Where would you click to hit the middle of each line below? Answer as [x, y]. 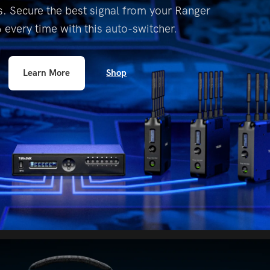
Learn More [47, 73]
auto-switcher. [140, 29]
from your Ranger [165, 11]
